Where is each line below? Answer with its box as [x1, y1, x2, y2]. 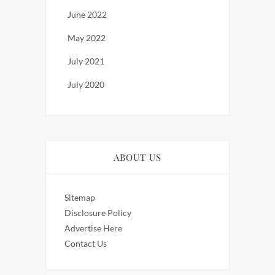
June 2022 [68, 9, 107, 20]
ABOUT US [114, 151, 161, 164]
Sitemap [64, 192, 95, 203]
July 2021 [68, 56, 104, 67]
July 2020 [68, 79, 104, 90]
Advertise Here [64, 223, 122, 234]
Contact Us [64, 238, 107, 249]
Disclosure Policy [64, 207, 131, 219]
